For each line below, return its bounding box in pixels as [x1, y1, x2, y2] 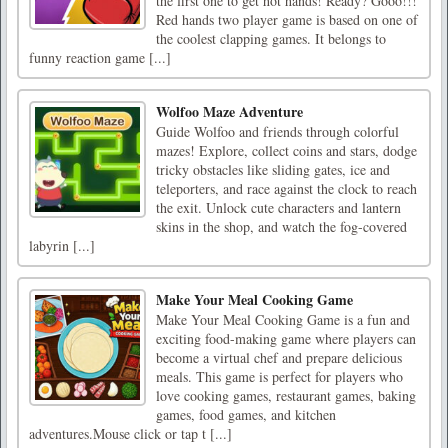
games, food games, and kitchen [156, 404, 336, 424]
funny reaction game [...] [29, 47, 171, 67]
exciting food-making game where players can [156, 328, 416, 348]
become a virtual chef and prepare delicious [156, 347, 402, 367]
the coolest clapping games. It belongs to [156, 28, 386, 48]
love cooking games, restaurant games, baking [156, 385, 416, 405]
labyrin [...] [29, 235, 95, 255]
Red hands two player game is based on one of [156, 9, 418, 29]
